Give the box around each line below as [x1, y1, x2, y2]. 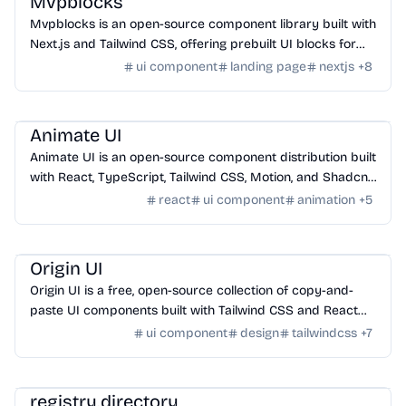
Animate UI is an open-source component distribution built [30, 150, 376, 165]
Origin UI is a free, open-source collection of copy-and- [30, 283, 353, 298]
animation [297, 192, 355, 208]
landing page [230, 59, 306, 74]
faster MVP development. [30, 56, 181, 72]
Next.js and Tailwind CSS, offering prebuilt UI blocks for [30, 36, 356, 52]
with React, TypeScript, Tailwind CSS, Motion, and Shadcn [30, 169, 368, 185]
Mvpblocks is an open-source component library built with [30, 16, 376, 32]
